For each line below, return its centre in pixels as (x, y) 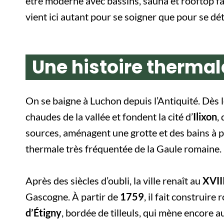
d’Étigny (43, 212)
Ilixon (205, 116)
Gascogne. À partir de (73, 196)
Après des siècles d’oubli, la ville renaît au (114, 180)
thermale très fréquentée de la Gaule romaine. (123, 148)
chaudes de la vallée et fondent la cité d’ (109, 116)
